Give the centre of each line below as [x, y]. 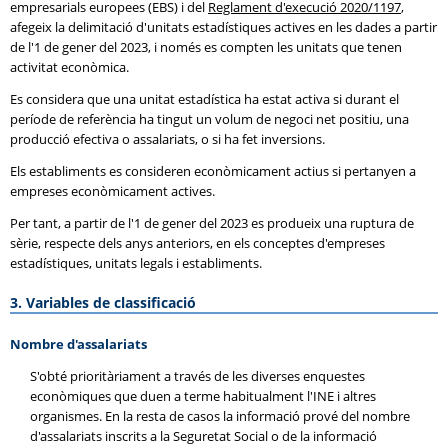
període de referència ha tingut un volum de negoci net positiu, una [209, 119]
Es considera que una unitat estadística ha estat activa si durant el [204, 99]
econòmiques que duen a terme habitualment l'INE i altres [203, 396]
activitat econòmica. [69, 67]
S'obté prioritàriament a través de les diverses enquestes [197, 376]
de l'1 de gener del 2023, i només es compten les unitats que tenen [206, 47]
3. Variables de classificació [103, 302]
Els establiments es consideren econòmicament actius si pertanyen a [213, 171]
